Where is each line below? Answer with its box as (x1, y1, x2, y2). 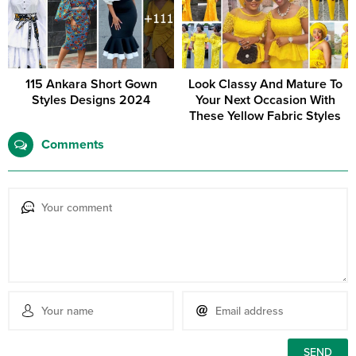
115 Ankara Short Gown (25, 76, 157, 93)
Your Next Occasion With (195, 92, 335, 109)
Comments (41, 137, 104, 153)
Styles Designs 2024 (32, 92, 150, 109)
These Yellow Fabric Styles (189, 108, 341, 125)
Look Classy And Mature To (188, 76, 342, 93)
